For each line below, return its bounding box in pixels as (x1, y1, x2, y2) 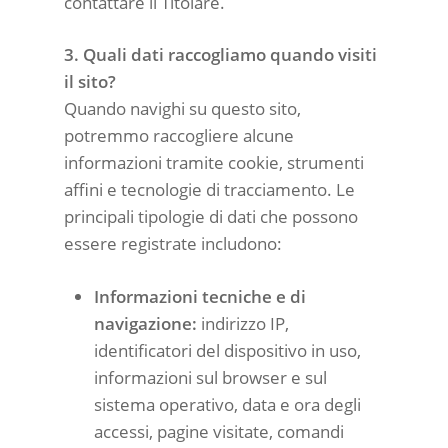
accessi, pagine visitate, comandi (94, 419, 344, 443)
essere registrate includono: (64, 232, 282, 255)
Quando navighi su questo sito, (64, 97, 301, 120)
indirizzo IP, (197, 311, 289, 335)
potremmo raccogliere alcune (64, 124, 294, 147)
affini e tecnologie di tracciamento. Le (64, 178, 355, 201)
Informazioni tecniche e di (94, 284, 306, 308)
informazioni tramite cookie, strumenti (64, 151, 364, 174)
